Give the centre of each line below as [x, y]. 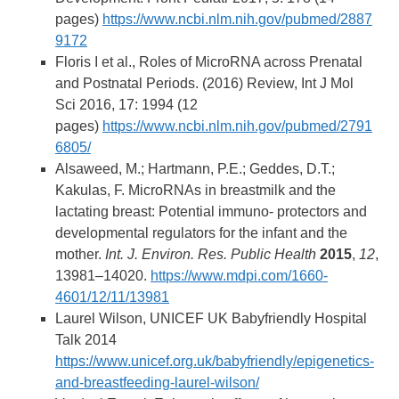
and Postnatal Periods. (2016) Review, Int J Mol [205, 83]
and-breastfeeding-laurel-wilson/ [158, 382]
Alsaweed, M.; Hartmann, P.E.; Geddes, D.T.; [195, 168]
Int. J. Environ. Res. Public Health [213, 254]
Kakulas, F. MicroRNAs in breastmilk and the [196, 190]
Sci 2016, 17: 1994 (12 [127, 104]
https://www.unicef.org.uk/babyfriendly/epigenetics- [215, 361]
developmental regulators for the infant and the [202, 232]
